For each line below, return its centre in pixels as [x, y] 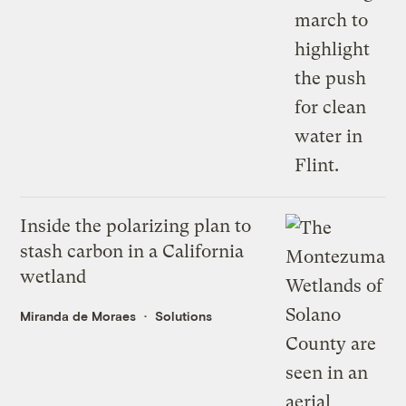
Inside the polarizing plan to [136, 227]
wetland [53, 277]
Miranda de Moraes [78, 316]
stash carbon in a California [132, 252]
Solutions [184, 316]
